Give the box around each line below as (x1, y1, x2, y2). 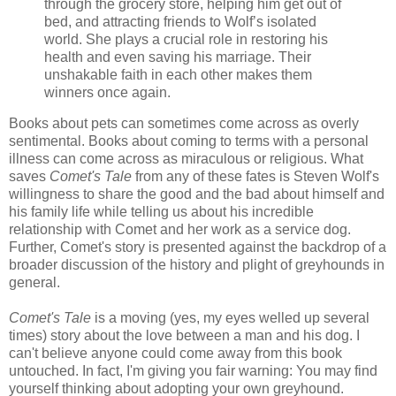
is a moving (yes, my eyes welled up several (91, 310, 369, 326)
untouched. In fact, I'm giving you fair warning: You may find (9, 363, 377, 379)
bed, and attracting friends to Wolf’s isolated (44, 13, 316, 29)
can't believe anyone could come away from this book (9, 346, 342, 362)
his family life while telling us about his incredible (9, 204, 314, 220)
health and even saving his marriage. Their (44, 49, 311, 65)
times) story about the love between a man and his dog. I (9, 328, 360, 344)
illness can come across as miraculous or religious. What (9, 151, 363, 167)
